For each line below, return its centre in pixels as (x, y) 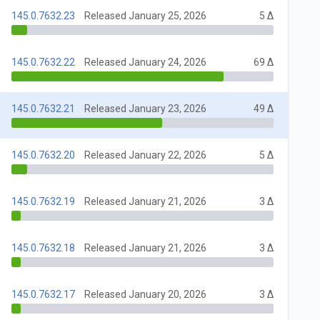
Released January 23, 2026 (146, 109)
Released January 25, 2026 (146, 16)
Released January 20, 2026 (146, 295)
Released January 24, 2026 (146, 62)
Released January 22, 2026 (146, 155)
